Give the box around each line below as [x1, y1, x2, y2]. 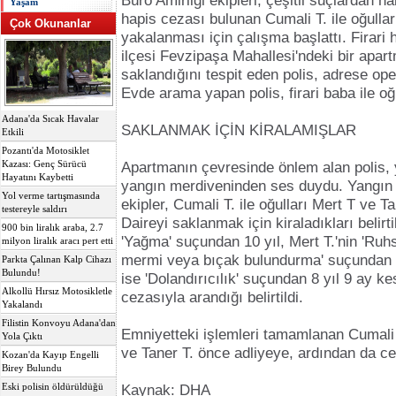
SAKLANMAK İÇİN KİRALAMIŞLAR [121, 122, 356, 139]
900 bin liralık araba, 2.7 [2, 223, 103, 232]
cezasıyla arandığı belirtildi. [121, 289, 303, 306]
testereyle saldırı [2, 204, 67, 214]
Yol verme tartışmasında [2, 191, 100, 201]
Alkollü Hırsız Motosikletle [2, 286, 112, 296]
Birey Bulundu [2, 363, 62, 373]
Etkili [2, 127, 24, 137]
